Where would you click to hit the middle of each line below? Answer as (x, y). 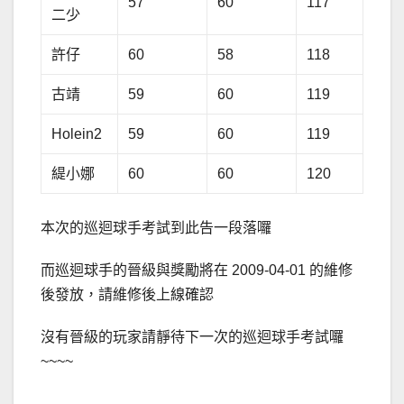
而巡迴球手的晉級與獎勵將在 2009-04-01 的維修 (197, 271)
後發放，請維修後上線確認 (127, 295)
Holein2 (77, 134)
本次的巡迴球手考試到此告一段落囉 (156, 228)
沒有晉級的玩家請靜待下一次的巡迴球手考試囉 (192, 337)
